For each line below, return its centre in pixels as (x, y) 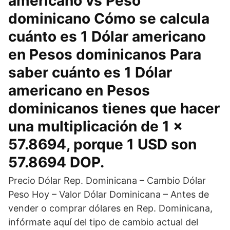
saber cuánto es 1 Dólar (90, 72)
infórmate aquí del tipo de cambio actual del (103, 222)
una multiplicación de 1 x (95, 126)
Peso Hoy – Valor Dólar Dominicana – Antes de (109, 194)
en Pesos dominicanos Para (105, 54)
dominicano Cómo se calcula (109, 18)
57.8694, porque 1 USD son (102, 144)
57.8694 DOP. (56, 162)
